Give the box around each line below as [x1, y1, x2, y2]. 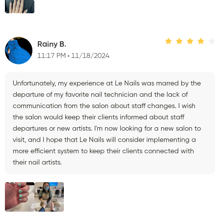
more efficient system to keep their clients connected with [13, 147, 194, 155]
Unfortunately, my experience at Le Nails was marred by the [13, 80, 201, 87]
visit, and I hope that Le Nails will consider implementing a [13, 136, 196, 143]
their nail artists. [13, 159, 62, 166]
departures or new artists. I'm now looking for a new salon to [13, 125, 201, 132]
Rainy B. [37, 41, 66, 49]
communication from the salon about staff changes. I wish [13, 102, 195, 110]
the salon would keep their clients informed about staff [13, 113, 184, 121]
